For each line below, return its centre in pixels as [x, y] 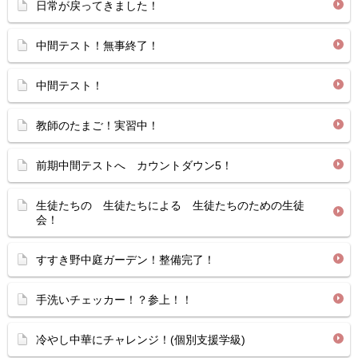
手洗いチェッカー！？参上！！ [114, 300]
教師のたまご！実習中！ [97, 126]
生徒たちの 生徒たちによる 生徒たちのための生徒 [170, 206]
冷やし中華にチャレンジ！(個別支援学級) [141, 340]
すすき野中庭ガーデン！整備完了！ [125, 260]
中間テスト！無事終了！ [97, 46]
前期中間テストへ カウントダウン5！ [134, 166]
